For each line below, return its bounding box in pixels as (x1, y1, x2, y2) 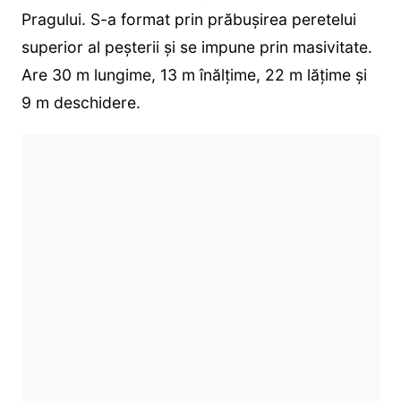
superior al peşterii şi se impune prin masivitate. (21, 37, 372, 56)
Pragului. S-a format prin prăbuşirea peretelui (21, 9, 356, 29)
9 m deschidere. (21, 92, 141, 112)
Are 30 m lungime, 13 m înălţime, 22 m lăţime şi (21, 64, 367, 84)
